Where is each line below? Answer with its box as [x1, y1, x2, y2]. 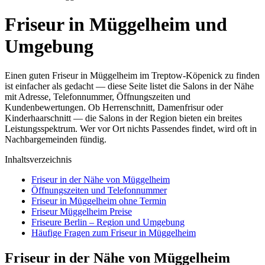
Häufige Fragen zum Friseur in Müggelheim [31, 227, 196, 238]
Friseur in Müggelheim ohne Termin [31, 195, 166, 206]
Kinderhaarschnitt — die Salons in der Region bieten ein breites [5, 112, 242, 123]
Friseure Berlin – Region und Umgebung [31, 216, 185, 227]
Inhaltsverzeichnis [5, 154, 72, 164]
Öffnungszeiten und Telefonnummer [31, 185, 167, 195]
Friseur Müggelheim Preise [31, 206, 132, 216]
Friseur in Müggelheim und [5, 14, 227, 35]
